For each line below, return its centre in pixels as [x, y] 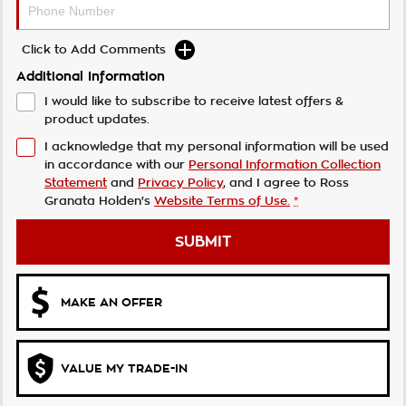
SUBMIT [203, 242]
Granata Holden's [97, 201]
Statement [76, 183]
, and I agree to [271, 183]
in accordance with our [116, 165]
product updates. [97, 120]
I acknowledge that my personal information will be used [217, 147]
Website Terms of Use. [222, 201]
